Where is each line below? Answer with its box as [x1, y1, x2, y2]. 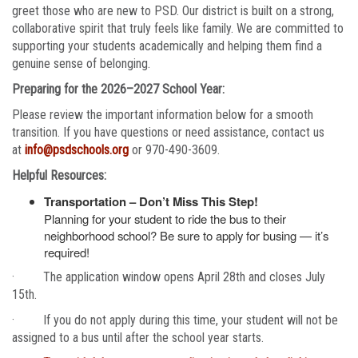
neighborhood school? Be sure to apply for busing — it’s [44, 227, 328, 244]
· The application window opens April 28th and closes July [12, 269, 325, 284]
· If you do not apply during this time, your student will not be [12, 312, 338, 328]
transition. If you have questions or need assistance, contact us [12, 125, 324, 140]
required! [44, 244, 89, 261]
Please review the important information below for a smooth [12, 107, 313, 122]
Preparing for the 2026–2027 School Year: [12, 82, 225, 97]
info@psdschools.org [25, 142, 129, 157]
